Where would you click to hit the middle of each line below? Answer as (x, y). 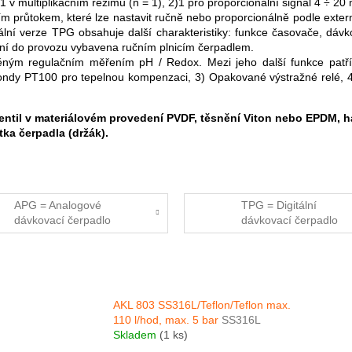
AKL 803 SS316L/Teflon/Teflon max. (202, 305)
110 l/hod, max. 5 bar (168, 320)
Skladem (137, 335)
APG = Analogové (57, 205)
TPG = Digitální (279, 205)
